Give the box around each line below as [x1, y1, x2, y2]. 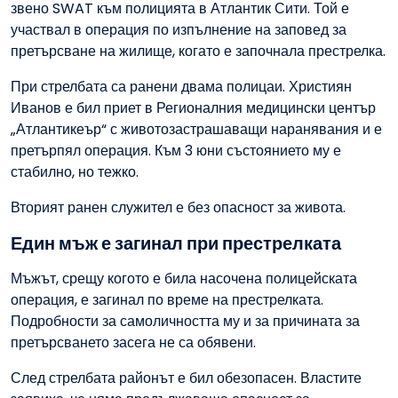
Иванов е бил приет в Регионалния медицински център [11, 98, 376, 119]
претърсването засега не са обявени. [11, 332, 256, 354]
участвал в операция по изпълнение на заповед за [11, 20, 346, 41]
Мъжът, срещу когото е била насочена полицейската [11, 268, 357, 290]
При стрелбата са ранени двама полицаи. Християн [11, 76, 352, 98]
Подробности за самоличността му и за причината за [11, 311, 360, 332]
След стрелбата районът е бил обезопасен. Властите [11, 368, 362, 389]
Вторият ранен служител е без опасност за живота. [11, 197, 346, 219]
